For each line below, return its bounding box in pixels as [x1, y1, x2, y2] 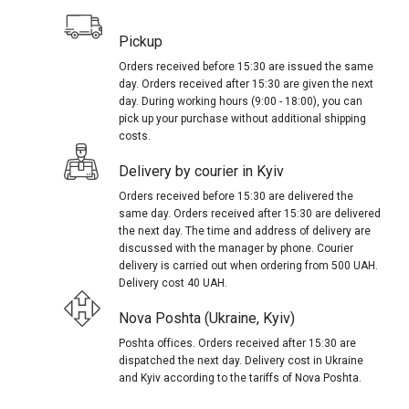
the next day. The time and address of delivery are [119, 225, 372, 238]
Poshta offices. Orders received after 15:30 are [119, 337, 357, 351]
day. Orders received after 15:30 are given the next [119, 78, 374, 91]
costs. [119, 130, 152, 143]
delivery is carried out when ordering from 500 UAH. [119, 259, 379, 273]
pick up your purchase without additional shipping [119, 112, 367, 126]
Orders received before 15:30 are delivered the [119, 190, 354, 204]
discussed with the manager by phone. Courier [119, 242, 354, 256]
